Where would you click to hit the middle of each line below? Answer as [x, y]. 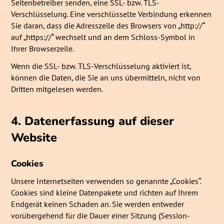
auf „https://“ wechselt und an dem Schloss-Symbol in [103, 37]
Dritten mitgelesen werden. [57, 89]
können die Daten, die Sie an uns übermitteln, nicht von [106, 78]
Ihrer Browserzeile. [43, 49]
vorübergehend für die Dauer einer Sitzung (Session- [101, 216]
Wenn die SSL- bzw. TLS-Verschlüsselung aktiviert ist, [101, 66]
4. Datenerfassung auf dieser [93, 121]
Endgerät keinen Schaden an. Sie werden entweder [98, 204]
